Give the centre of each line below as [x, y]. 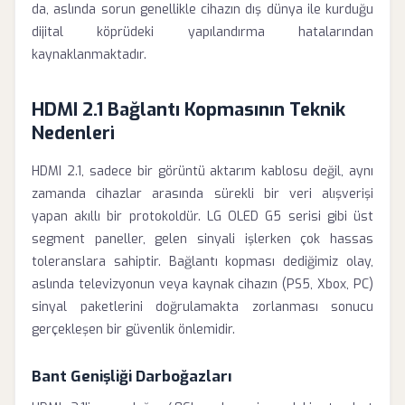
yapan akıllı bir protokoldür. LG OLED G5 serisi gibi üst [202, 217]
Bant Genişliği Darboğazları [132, 376]
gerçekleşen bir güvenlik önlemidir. [133, 330]
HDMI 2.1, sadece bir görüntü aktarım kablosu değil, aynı [202, 171]
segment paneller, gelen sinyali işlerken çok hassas [202, 239]
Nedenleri [73, 133]
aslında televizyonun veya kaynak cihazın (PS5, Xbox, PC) [202, 284]
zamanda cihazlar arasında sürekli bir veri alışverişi [202, 194]
